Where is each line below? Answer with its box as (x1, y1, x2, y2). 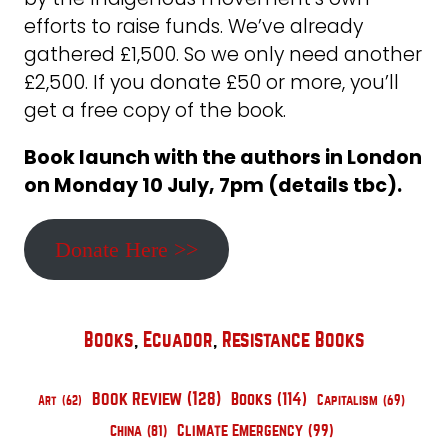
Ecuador (142, 330, 213, 351)
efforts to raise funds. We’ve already (24, 12, 363, 40)
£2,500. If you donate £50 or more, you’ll (24, 68, 399, 96)
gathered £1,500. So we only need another (24, 40, 422, 68)
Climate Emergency (176, 423, 303, 440)
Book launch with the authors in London (24, 144, 422, 172)
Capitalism (317, 394, 378, 408)
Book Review (92, 390, 182, 409)
